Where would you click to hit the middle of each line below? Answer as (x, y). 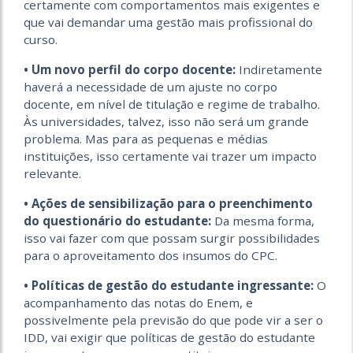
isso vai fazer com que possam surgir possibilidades (172, 238)
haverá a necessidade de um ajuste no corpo (150, 87)
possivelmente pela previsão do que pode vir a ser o (173, 320)
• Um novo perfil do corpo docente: (130, 69)
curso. (41, 39)
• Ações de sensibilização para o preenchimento (168, 203)
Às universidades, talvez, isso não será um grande (166, 121)
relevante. (52, 173)
